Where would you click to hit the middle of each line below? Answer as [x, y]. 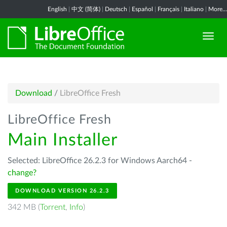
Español [142, 9]
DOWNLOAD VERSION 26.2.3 [62, 191]
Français [168, 9]
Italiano [194, 9]
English [57, 9]
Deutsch [116, 9]
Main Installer [63, 140]
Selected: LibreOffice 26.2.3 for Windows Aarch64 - [100, 161]
